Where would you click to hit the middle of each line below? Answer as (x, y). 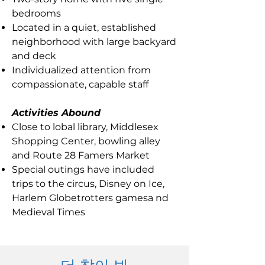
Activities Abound (56, 113)
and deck (34, 56)
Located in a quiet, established (84, 28)
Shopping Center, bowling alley (86, 141)
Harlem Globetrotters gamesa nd (90, 198)
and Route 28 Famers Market (81, 155)
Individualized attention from (81, 70)
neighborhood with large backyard (94, 42)
